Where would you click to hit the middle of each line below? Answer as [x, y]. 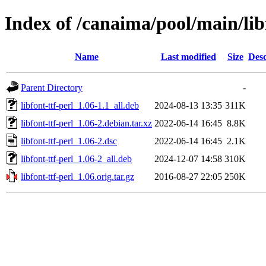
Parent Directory [52, 87]
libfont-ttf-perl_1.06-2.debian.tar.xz [86, 123]
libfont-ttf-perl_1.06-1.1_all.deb [80, 105]
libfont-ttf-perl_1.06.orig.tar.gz [77, 176]
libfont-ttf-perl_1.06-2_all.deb [76, 159]
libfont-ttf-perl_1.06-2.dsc [69, 141]
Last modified [188, 56]
